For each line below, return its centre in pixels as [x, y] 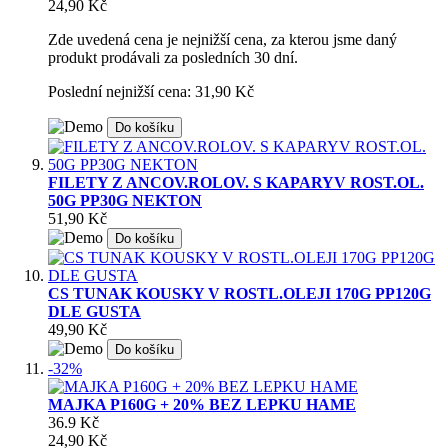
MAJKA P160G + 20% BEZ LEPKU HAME [202, 405]
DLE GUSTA [94, 312]
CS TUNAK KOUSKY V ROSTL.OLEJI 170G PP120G [239, 294]
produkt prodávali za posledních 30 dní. [173, 58]
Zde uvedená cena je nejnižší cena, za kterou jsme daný [222, 40]
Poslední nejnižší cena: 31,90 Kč [151, 92]
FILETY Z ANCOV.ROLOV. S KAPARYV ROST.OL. [236, 183]
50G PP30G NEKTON [125, 201]
